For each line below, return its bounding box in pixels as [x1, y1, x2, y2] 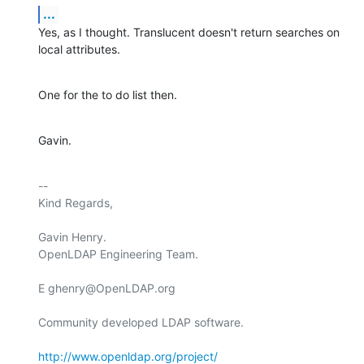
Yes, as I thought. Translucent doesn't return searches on [38, 25, 340, 40]
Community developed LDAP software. [38, 315, 244, 330]
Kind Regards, [38, 196, 113, 210]
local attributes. [38, 42, 120, 57]
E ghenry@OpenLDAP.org [38, 281, 175, 296]
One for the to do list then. [38, 88, 177, 102]
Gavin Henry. [38, 230, 106, 245]
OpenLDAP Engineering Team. [38, 247, 198, 262]
